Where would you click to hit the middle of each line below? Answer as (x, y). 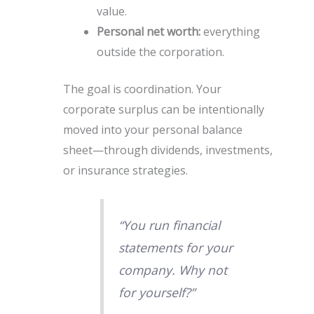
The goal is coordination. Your (142, 89)
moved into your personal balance (152, 129)
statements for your (175, 248)
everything (230, 31)
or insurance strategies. (125, 170)
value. (111, 11)
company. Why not (172, 270)
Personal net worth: (148, 31)
